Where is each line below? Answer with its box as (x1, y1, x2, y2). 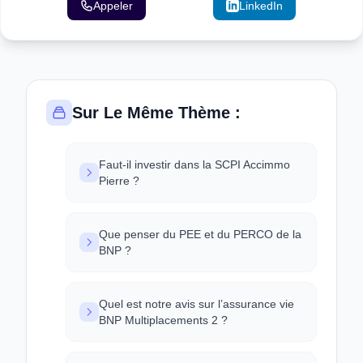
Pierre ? (99, 174, 139, 187)
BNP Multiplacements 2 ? (99, 314, 228, 327)
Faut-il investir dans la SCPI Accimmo (99, 158, 290, 171)
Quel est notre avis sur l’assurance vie (99, 297, 294, 310)
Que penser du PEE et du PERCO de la (99, 228, 301, 241)
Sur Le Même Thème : (72, 104, 241, 122)
